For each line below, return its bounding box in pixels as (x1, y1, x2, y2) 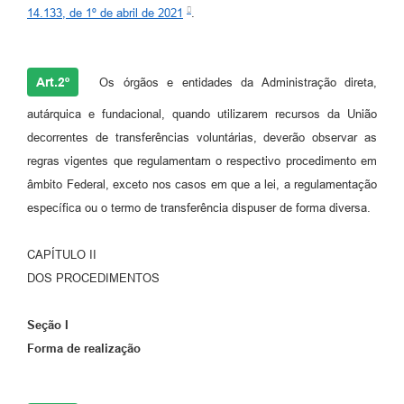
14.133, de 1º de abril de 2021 (27, 5, 183, 20)
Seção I (27, 317, 69, 332)
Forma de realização (27, 341, 141, 355)
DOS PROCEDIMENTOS (27, 271, 160, 285)
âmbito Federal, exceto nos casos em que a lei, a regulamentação (27, 177, 377, 191)
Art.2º (36, 74, 69, 89)
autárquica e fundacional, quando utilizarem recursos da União (27, 106, 377, 121)
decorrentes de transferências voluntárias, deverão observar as (27, 130, 377, 144)
